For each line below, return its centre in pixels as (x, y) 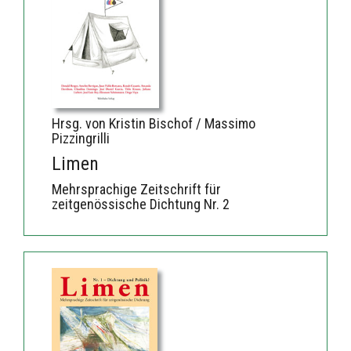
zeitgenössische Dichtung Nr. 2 (141, 204)
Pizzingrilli (81, 138)
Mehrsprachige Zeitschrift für (136, 189)
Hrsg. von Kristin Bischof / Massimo (154, 123)
